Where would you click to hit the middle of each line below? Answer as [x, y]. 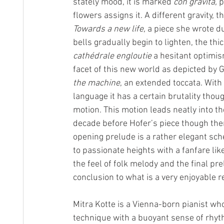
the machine [96, 83]
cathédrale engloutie [112, 56]
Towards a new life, [110, 29]
